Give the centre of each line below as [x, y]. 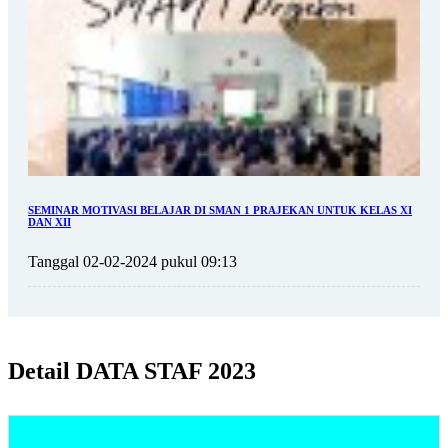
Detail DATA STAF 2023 [132, 371]
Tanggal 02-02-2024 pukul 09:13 [132, 262]
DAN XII [49, 222]
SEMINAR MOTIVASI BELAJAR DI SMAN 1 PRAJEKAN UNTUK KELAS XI [220, 210]
